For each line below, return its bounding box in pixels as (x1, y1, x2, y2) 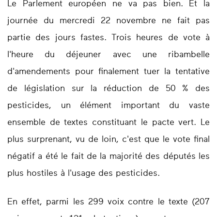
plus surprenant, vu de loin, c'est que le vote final (7, 135, 210, 144)
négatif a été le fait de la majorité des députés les (7, 152, 210, 161)
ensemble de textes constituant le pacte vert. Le (7, 118, 210, 127)
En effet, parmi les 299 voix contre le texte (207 (7, 198, 210, 207)
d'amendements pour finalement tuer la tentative (7, 67, 210, 77)
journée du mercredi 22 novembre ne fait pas (7, 16, 210, 26)
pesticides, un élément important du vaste (7, 101, 210, 110)
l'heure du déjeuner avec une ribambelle (7, 50, 210, 60)
